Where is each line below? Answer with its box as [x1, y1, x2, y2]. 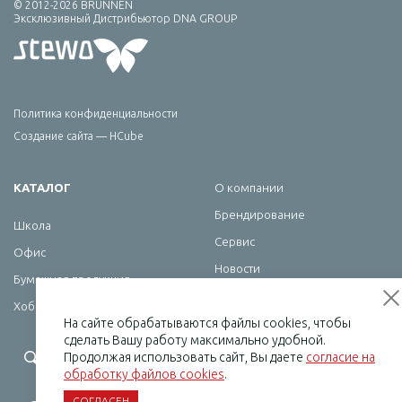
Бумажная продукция [13, 273, 130, 286]
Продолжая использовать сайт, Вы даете [64, 350, 306, 364]
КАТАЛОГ [13, 181, 71, 195]
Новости [214, 262, 260, 275]
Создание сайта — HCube [13, 130, 144, 143]
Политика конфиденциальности [13, 108, 178, 120]
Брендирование [214, 208, 305, 222]
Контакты [214, 289, 266, 302]
